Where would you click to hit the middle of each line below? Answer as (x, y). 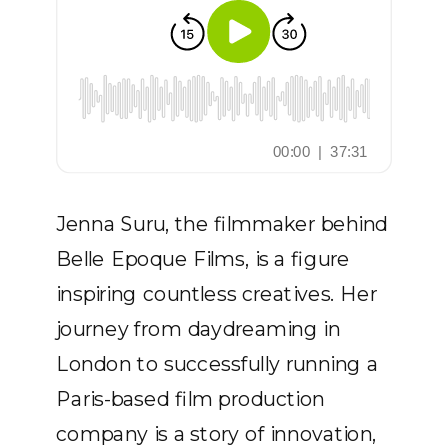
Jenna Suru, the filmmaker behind (222, 224)
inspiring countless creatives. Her (216, 294)
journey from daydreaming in (198, 329)
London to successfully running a (217, 364)
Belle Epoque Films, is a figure (203, 259)
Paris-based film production (190, 399)
